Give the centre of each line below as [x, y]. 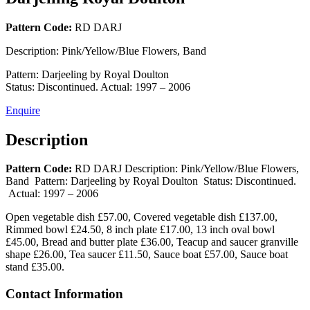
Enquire [23, 110]
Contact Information [64, 294]
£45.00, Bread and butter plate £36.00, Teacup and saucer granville [152, 242]
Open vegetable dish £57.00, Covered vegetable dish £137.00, [142, 217]
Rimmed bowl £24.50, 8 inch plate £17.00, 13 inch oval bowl [140, 230]
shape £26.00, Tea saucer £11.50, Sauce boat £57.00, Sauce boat [147, 255]
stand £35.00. [35, 267]
